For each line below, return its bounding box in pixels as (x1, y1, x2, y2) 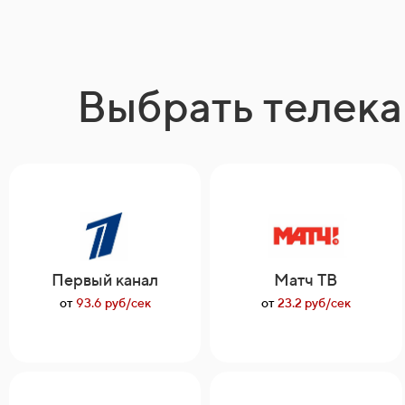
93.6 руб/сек (72, 296, 151, 310)
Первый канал (52, 270, 159, 289)
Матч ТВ (274, 270, 338, 289)
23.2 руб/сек (274, 296, 351, 310)
